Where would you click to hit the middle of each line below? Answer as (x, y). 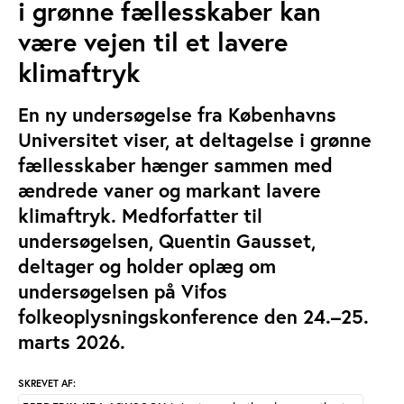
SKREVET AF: (47, 383)
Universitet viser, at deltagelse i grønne (195, 140)
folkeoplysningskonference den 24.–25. (193, 317)
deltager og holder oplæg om (147, 266)
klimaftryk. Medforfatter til (140, 216)
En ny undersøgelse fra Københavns (177, 115)
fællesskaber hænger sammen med (175, 165)
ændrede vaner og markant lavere (170, 190)
